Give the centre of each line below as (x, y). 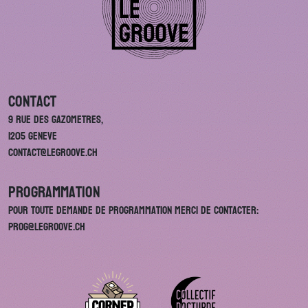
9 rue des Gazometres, (56, 119)
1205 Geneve (33, 136)
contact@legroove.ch (53, 152)
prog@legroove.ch (47, 227)
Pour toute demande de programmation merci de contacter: (133, 210)
